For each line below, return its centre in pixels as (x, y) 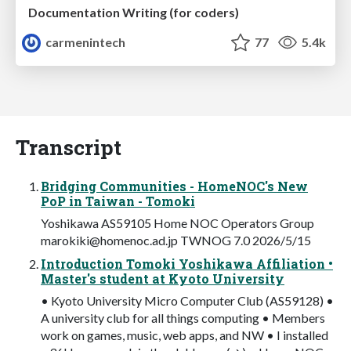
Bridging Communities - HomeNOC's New (174, 186)
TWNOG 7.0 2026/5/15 (244, 240)
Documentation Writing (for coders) (134, 12)
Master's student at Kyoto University (163, 278)
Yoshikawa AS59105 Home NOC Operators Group (177, 223)
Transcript (69, 147)
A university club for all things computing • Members (183, 317)
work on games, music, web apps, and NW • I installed (185, 335)
